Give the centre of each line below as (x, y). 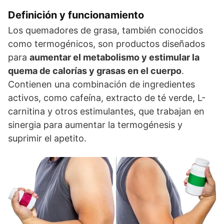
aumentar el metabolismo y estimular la (114, 57)
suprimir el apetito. (47, 138)
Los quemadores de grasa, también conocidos (105, 30)
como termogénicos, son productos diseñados (106, 44)
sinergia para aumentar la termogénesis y (95, 125)
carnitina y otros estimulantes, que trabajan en (106, 111)
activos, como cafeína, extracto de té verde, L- (107, 98)
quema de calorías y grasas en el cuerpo (95, 71)
